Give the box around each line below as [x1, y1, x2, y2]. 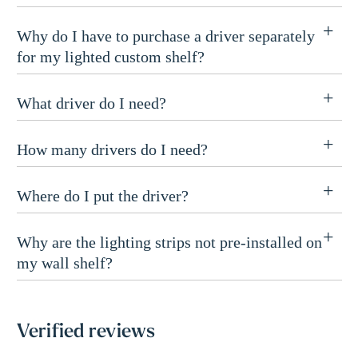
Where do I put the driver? [16, 187, 189, 205]
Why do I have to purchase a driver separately [16, 27, 315, 46]
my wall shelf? [16, 254, 113, 272]
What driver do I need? [16, 94, 166, 113]
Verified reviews [16, 321, 156, 342]
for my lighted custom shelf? [16, 48, 205, 66]
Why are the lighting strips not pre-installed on [16, 233, 322, 252]
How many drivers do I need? [16, 141, 208, 159]
